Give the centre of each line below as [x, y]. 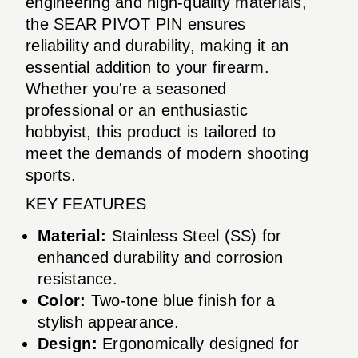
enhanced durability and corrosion [161, 257]
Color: [62, 300]
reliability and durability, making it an [157, 45]
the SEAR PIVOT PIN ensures [136, 24]
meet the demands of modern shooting [167, 153]
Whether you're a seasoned [126, 88]
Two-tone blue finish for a [181, 300]
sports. [51, 175]
